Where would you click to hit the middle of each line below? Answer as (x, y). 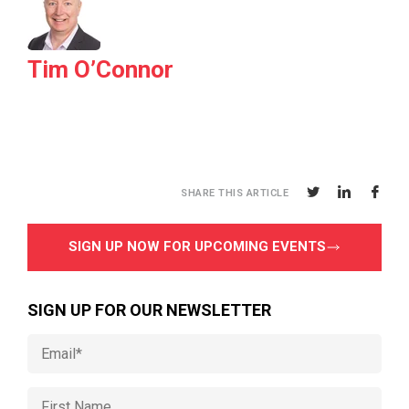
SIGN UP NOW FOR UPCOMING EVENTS (197, 247)
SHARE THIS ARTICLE (235, 194)
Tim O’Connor (100, 70)
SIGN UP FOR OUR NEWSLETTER (149, 310)
